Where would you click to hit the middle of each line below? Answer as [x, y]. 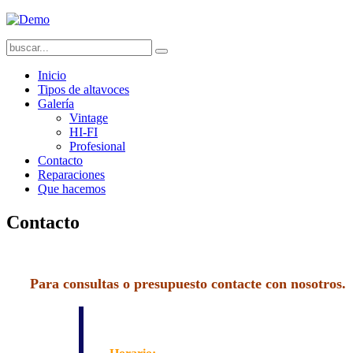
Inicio [52, 75]
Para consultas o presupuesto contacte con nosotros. [188, 283]
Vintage [89, 118]
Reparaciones [71, 175]
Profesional [97, 146]
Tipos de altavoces [84, 89]
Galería [56, 104]
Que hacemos [72, 189]
